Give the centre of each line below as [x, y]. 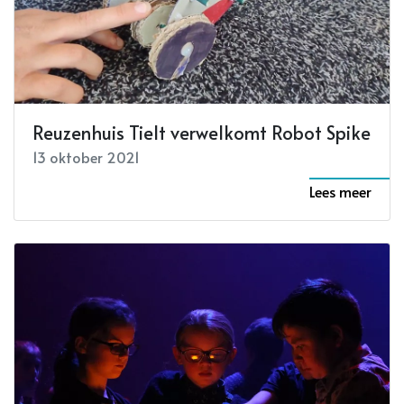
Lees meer [340, 191]
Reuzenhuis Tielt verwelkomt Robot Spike [202, 132]
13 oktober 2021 [86, 156]
